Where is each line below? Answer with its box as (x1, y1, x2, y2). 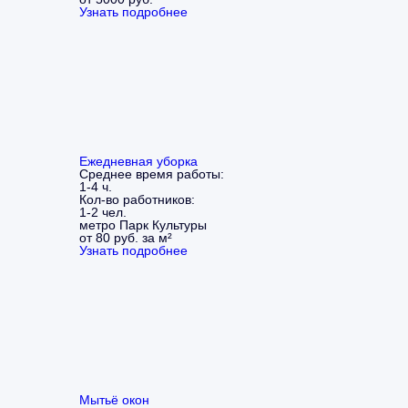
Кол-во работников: (79, 191, 195, 207)
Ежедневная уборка (79, 153, 198, 168)
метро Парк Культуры (79, 217, 207, 232)
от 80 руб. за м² (79, 229, 172, 245)
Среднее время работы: (79, 166, 224, 181)
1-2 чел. (79, 204, 127, 219)
